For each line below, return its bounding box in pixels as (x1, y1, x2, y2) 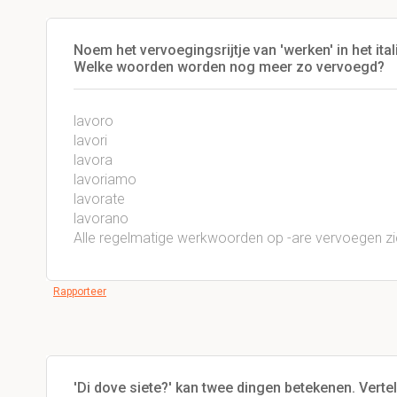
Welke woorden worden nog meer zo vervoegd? (74, 58, 385, 75)
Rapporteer (53, 285, 106, 298)
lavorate (74, 191, 125, 207)
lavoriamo (74, 171, 136, 188)
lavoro (74, 113, 113, 129)
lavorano (74, 210, 128, 227)
